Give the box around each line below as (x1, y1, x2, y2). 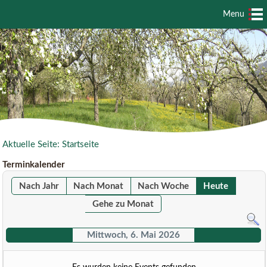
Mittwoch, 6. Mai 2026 (86, 231, 180, 240)
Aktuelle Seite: (2, 140, 63, 149)
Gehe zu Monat (92, 200, 154, 209)
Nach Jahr (18, 182, 59, 191)
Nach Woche (137, 182, 189, 191)
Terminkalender (2, 160, 66, 169)
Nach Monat (73, 182, 123, 191)
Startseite (62, 140, 100, 149)
